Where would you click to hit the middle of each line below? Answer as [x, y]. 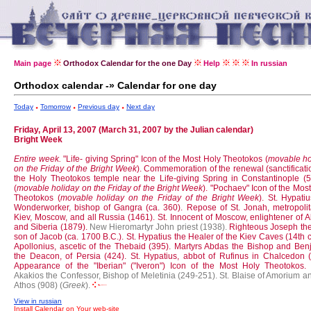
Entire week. [37, 159]
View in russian [38, 301]
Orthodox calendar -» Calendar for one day [115, 85]
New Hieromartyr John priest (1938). [158, 227]
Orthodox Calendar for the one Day [127, 63]
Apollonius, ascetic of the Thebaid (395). [94, 246]
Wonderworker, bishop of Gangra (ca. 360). [100, 208]
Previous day [99, 107]
